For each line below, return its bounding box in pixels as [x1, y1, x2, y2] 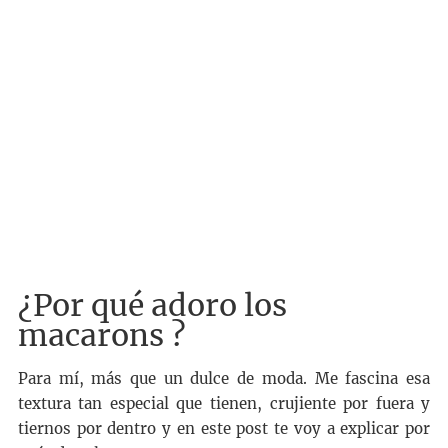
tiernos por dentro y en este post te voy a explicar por [17, 419, 431, 439]
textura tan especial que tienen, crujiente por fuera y [17, 394, 431, 414]
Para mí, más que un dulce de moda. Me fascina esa [17, 369, 431, 389]
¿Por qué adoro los [17, 285, 287, 324]
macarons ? [17, 315, 186, 354]
